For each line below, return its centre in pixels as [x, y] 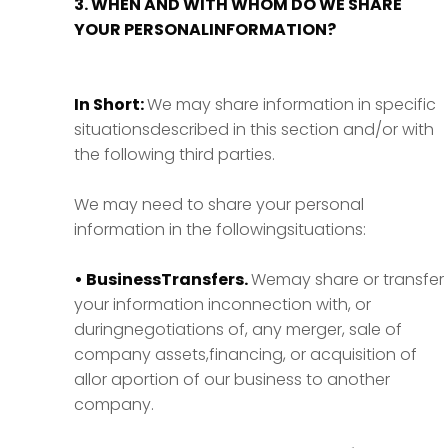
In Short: [110, 104]
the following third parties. [174, 154]
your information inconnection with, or [222, 304]
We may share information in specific [291, 104]
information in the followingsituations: [220, 229]
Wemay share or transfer [347, 279]
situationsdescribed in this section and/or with [254, 129]
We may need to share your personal [219, 204]
